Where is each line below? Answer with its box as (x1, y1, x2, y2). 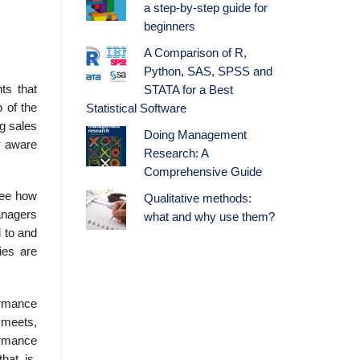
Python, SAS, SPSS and (143, 65, 272, 79)
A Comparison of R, (143, 47, 247, 60)
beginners (143, 20, 195, 34)
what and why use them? (143, 211, 275, 224)
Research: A (143, 147, 208, 161)
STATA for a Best (143, 84, 233, 97)
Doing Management (143, 129, 247, 142)
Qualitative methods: (143, 192, 252, 206)
